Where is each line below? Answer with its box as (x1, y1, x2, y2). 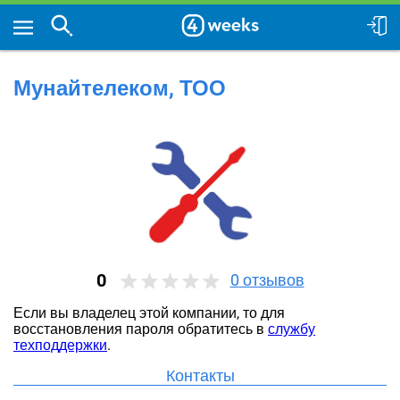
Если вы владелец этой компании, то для (13, 304, 285, 321)
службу (268, 321, 315, 337)
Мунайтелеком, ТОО (13, 76, 226, 101)
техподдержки (13, 337, 107, 354)
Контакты (165, 366, 235, 385)
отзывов (238, 271, 304, 289)
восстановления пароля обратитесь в (13, 321, 268, 337)
